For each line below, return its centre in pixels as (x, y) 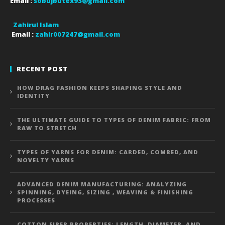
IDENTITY (33, 96)
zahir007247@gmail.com (78, 34)
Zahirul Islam (36, 25)
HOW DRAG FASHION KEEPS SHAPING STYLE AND (100, 88)
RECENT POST (42, 69)
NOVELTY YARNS (46, 160)
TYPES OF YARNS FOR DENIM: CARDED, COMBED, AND (108, 152)
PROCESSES (36, 200)
